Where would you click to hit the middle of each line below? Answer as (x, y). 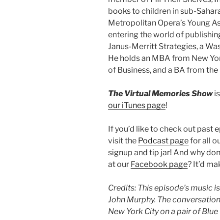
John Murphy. (133, 200)
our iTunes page (137, 106)
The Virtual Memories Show (160, 94)
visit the (123, 141)
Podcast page (163, 141)
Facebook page (159, 165)
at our (119, 165)
